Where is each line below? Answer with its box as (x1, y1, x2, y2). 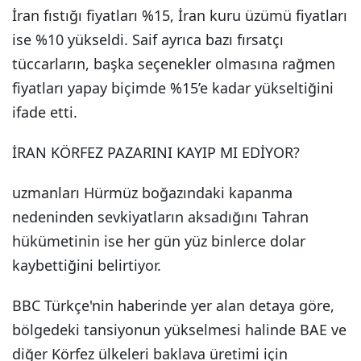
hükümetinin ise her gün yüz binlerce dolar (12, 231, 305, 251)
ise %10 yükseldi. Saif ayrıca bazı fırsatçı (12, 30, 284, 49)
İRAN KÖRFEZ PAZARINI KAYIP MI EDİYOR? (12, 143, 300, 162)
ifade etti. (12, 102, 77, 122)
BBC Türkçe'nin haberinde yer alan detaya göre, (12, 296, 334, 315)
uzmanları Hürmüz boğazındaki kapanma (12, 183, 293, 202)
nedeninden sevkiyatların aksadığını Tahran (12, 207, 309, 226)
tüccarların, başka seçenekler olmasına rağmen (12, 54, 335, 73)
